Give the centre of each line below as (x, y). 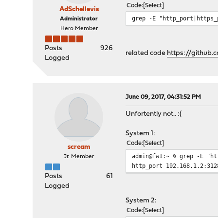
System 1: (141, 134)
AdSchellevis (79, 9)
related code (146, 53)
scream (79, 147)
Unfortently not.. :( (154, 114)
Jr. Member (79, 157)
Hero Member (79, 29)
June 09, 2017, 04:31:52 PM (163, 97)
